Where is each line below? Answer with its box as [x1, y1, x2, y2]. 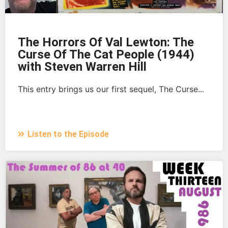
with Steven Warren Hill [18, 59, 147, 74]
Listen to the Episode [27, 129, 109, 139]
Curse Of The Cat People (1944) [18, 47, 194, 62]
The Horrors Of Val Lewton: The [18, 35, 194, 49]
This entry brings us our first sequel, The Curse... [18, 83, 204, 94]
